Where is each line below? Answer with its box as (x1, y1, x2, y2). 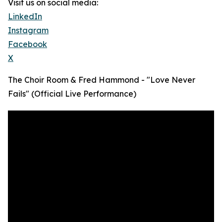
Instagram (8, 25, 49, 36)
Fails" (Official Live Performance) (8, 89, 136, 99)
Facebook (8, 39, 47, 50)
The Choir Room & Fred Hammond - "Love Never (8, 75, 195, 85)
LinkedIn (8, 11, 42, 22)
